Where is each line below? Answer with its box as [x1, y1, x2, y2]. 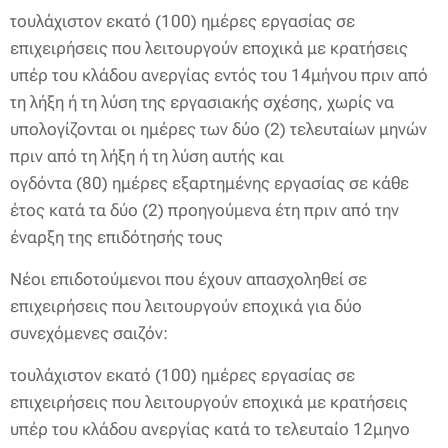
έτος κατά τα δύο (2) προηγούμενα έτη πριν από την [10, 200, 399, 220]
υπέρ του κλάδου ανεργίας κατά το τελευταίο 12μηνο [10, 419, 410, 439]
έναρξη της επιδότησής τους [10, 227, 223, 247]
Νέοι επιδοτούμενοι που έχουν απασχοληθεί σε [10, 269, 367, 289]
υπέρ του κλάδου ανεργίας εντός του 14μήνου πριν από [10, 65, 428, 85]
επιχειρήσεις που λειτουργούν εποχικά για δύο [10, 296, 362, 316]
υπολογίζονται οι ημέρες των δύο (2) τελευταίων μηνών [10, 119, 427, 139]
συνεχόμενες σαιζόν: [10, 323, 168, 343]
